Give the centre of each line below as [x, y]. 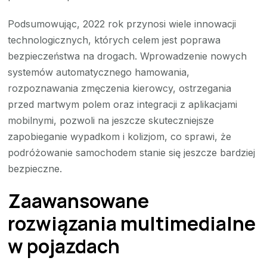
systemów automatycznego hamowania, [99, 72]
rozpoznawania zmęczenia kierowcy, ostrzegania [120, 88]
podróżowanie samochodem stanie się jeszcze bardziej [132, 152]
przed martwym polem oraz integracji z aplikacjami [123, 104]
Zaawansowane [79, 201]
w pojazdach [64, 246]
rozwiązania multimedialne [132, 224]
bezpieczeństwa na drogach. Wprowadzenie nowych [128, 56]
